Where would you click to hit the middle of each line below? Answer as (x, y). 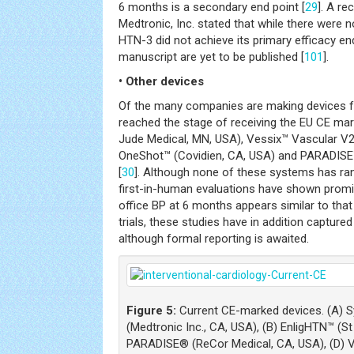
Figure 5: (151, 311)
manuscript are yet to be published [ (211, 57)
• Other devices (161, 81)
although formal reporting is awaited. (214, 239)
